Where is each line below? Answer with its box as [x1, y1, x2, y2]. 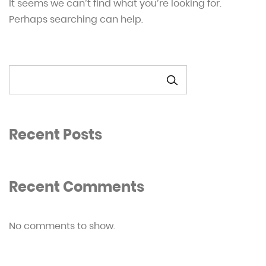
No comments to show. [9, 218, 115, 233]
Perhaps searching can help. [9, 12, 143, 26]
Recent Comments [9, 176, 144, 197]
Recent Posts [9, 124, 102, 144]
